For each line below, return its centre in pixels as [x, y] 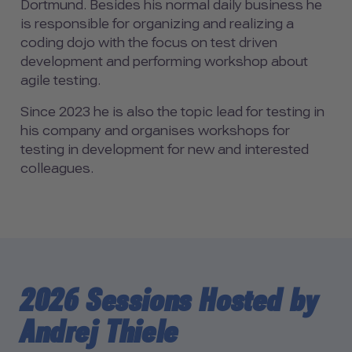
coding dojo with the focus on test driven [149, 42]
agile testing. [60, 80]
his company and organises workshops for [155, 130]
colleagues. [57, 168]
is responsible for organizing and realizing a [157, 24]
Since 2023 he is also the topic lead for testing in [172, 112]
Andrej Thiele [100, 332]
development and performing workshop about [164, 61]
